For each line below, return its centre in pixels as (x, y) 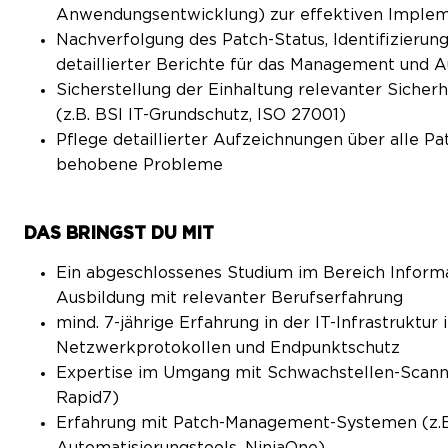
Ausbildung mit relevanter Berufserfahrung (229, 297)
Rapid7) (87, 397)
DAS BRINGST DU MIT (119, 233)
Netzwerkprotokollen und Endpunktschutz (228, 347)
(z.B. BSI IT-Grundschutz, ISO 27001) (201, 115)
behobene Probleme (139, 165)
